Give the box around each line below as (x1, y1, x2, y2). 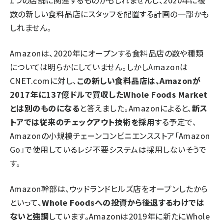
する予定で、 (155, 116, 197, 128)
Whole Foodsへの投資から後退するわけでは (42, 196, 205, 209)
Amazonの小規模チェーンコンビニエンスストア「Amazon (10, 130, 210, 142)
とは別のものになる (10, 102, 80, 114)
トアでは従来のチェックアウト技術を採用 (10, 116, 155, 128)
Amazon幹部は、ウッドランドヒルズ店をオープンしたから (10, 183, 208, 195)
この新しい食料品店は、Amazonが (77, 75, 201, 87)
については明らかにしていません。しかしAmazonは (10, 61, 188, 73)
